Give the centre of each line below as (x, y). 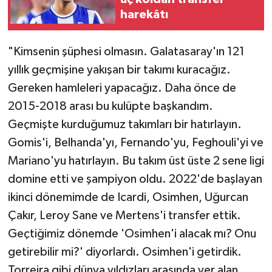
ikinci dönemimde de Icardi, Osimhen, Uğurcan (128, 197)
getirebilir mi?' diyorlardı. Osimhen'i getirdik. (124, 252)
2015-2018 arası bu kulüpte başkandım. (110, 106)
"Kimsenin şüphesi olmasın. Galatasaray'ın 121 (126, 51)
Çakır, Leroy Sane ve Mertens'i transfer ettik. (124, 215)
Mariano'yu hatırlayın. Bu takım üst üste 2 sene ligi (136, 161)
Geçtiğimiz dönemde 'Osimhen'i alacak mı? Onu (132, 233)
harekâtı (144, 15)
